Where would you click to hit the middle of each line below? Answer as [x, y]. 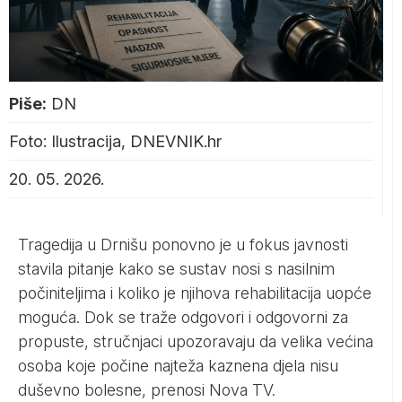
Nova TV [240, 389]
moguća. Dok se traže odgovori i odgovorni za [183, 317]
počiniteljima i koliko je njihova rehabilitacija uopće [195, 293]
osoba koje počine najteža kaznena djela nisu [178, 365]
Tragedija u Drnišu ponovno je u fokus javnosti [183, 244]
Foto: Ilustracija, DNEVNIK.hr [115, 141]
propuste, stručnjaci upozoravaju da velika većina [196, 341]
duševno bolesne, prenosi [114, 389]
